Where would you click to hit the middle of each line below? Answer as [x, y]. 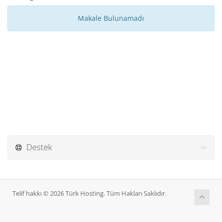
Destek [37, 147]
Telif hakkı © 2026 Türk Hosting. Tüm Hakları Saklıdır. [89, 194]
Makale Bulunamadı [111, 18]
